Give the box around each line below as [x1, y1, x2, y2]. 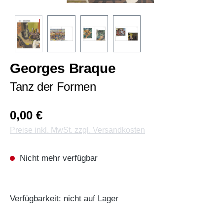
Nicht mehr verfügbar [17, 153, 98, 163]
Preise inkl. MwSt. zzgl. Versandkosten [10, 126, 145, 135]
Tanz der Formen [10, 80, 96, 94]
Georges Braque [10, 61, 116, 76]
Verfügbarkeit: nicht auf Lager [10, 194, 118, 204]
